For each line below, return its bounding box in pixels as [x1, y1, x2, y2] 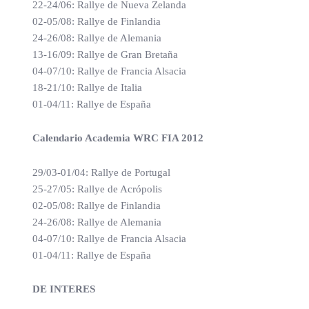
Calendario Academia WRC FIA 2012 [32, 132, 203, 144]
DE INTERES [32, 283, 95, 295]
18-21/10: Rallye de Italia [32, 82, 142, 94]
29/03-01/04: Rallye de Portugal [32, 167, 170, 179]
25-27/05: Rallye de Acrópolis [32, 183, 162, 195]
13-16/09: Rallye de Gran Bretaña [32, 49, 178, 61]
